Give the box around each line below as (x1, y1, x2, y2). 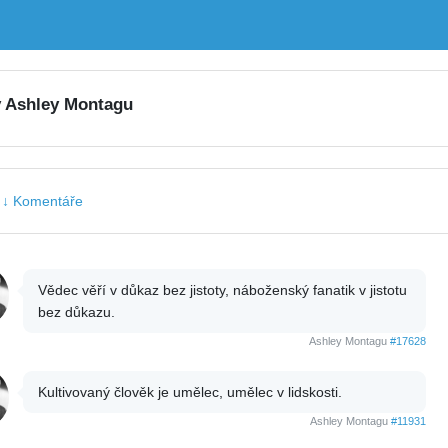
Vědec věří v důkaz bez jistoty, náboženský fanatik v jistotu (37, 282, 407, 298)
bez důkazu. (37, 304, 115, 320)
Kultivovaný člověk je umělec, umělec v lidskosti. (37, 384, 342, 400)
